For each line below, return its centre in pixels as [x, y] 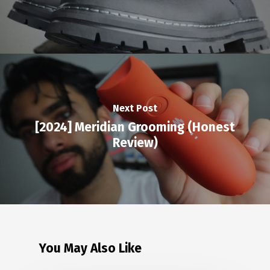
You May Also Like [90, 249]
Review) [135, 143]
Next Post [135, 108]
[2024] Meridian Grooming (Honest [135, 127]
